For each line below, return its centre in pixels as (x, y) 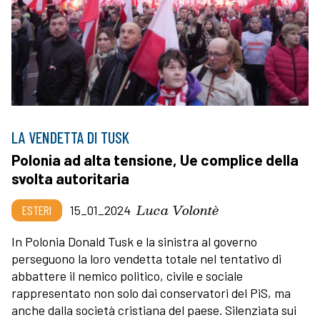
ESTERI (37, 210)
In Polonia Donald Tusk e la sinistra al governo (134, 242)
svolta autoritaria (70, 179)
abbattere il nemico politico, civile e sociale (127, 276)
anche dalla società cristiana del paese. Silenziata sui (154, 310)
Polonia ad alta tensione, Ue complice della (155, 160)
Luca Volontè (177, 210)
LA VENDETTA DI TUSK (70, 137)
